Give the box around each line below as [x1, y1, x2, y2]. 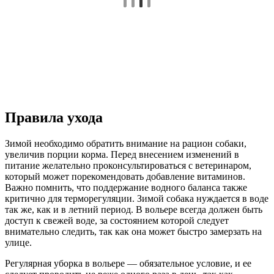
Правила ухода [5, 109, 103, 126]
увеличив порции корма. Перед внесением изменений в [5, 149, 239, 160]
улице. [5, 237, 32, 248]
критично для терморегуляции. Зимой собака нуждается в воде [5, 193, 268, 204]
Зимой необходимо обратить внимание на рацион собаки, [5, 138, 246, 149]
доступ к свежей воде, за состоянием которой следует [5, 215, 229, 226]
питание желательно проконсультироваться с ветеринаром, [5, 160, 251, 171]
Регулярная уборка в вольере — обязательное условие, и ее [5, 257, 251, 268]
